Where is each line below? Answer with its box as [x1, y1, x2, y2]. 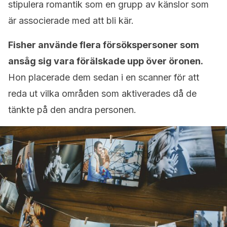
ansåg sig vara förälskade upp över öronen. [8, 56, 203, 66]
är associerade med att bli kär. [8, 15, 134, 26]
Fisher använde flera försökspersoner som [8, 40, 199, 50]
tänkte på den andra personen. [8, 104, 136, 115]
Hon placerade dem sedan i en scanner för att [8, 72, 199, 83]
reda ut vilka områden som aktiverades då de [8, 88, 197, 99]
